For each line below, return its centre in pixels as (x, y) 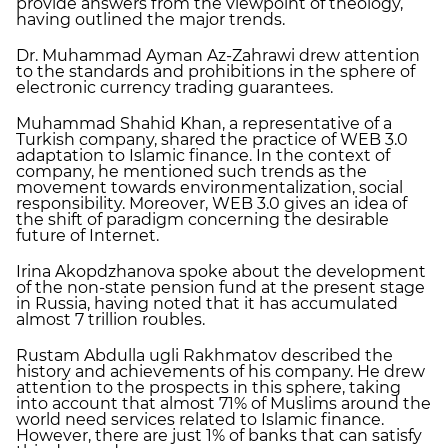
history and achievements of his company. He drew (220, 371)
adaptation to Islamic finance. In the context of (203, 155)
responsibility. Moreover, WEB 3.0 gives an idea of (211, 203)
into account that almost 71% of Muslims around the (223, 403)
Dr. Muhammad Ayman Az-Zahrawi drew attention (218, 55)
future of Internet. (87, 235)
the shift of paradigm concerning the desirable (202, 219)
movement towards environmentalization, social (209, 187)
